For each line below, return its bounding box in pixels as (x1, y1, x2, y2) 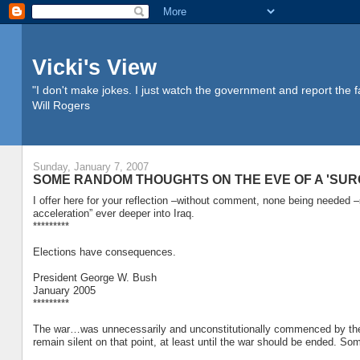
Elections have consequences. (32, 245, 176, 258)
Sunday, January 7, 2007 (32, 161, 149, 174)
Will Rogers (31, 99, 90, 112)
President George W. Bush (32, 271, 157, 284)
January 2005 (32, 284, 96, 297)
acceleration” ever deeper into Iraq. (32, 207, 194, 219)
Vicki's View (31, 55, 157, 80)
